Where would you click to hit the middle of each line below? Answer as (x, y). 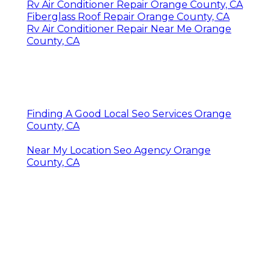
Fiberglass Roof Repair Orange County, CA (128, 16)
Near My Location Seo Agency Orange (119, 150)
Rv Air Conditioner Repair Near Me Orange (129, 29)
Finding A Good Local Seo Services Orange (129, 114)
